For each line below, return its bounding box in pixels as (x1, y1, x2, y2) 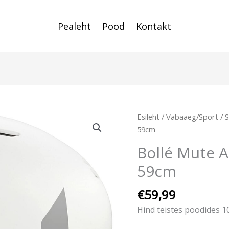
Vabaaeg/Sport (166, 111, 218, 122)
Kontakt (136, 20, 171, 32)
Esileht (137, 111, 159, 122)
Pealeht (58, 20, 91, 32)
